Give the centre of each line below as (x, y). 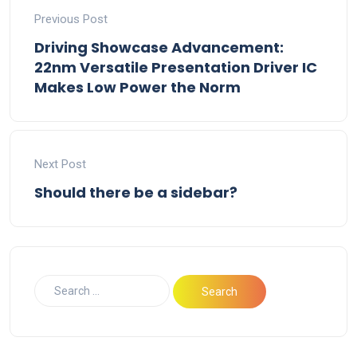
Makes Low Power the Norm (137, 88)
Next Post (60, 165)
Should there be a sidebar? (136, 193)
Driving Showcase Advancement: (159, 48)
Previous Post (71, 20)
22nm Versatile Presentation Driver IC (176, 68)
